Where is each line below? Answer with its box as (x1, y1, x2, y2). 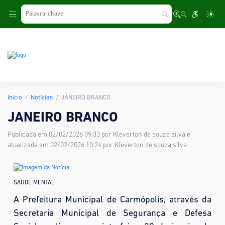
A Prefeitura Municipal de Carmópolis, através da (14, 195, 211, 205)
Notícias (31, 94, 53, 101)
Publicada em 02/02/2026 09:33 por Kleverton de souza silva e (8, 131, 190, 139)
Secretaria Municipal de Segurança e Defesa (14, 209, 211, 218)
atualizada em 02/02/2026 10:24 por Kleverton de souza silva (8, 142, 187, 149)
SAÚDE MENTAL (14, 180, 54, 186)
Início (8, 94, 22, 101)
